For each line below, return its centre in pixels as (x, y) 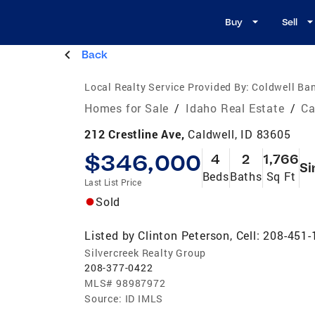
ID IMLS (144, 298)
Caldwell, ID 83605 (239, 134)
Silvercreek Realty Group (146, 252)
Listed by (110, 235)
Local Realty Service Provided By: (167, 86)
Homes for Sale (127, 108)
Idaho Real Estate (235, 108)
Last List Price (113, 182)
